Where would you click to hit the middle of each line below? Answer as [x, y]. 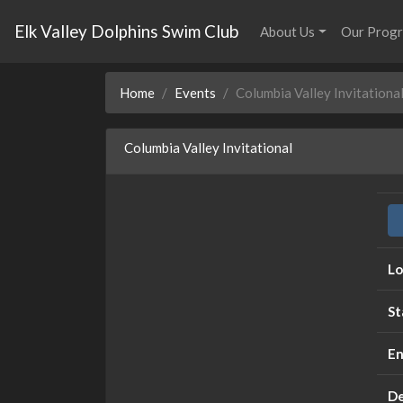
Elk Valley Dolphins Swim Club [126, 31]
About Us [287, 32]
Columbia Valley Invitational [208, 148]
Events [195, 93]
